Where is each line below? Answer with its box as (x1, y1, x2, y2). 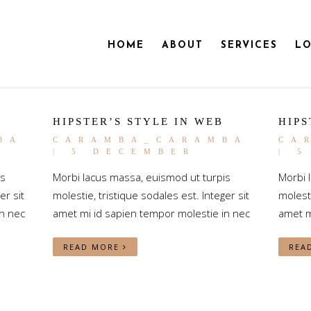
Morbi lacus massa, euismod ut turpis (52, 170, 230, 184)
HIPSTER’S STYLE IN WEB (52, 116, 224, 127)
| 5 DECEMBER (52, 147, 196, 155)
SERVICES (221, 40, 278, 51)
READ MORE (62, 242, 123, 252)
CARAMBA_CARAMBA (52, 135, 247, 144)
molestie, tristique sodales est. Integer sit (52, 188, 249, 202)
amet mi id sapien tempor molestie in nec (52, 206, 250, 220)
